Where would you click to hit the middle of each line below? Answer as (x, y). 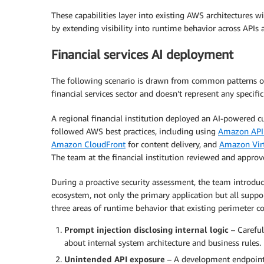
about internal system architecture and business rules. (163, 243)
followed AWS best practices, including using (135, 131)
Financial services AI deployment (142, 54)
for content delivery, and (172, 144)
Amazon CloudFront (88, 144)
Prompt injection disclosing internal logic (146, 230)
